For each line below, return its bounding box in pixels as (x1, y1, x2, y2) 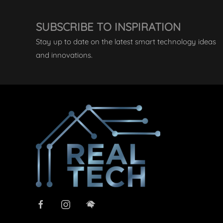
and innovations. (36, 50, 93, 60)
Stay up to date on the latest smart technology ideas (36, 37, 216, 47)
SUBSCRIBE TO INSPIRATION (36, 20, 181, 34)
